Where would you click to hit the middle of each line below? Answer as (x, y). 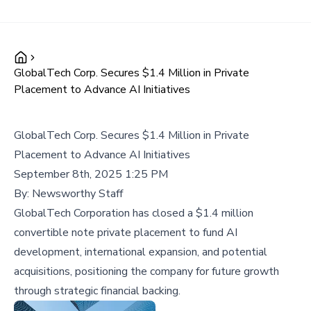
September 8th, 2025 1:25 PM (91, 174)
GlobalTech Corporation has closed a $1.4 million (134, 213)
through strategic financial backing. (97, 291)
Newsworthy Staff (77, 194)
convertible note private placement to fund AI (126, 233)
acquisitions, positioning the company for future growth (146, 271)
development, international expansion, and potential (141, 252)
